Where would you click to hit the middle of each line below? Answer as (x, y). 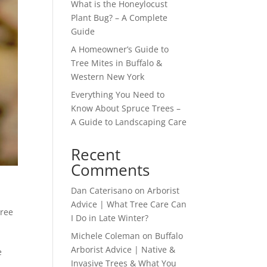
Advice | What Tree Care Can (129, 204)
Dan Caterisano (102, 190)
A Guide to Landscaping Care (129, 122)
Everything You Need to (118, 94)
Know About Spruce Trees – (126, 108)
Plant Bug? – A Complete (119, 17)
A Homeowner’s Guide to (120, 49)
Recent (96, 154)
